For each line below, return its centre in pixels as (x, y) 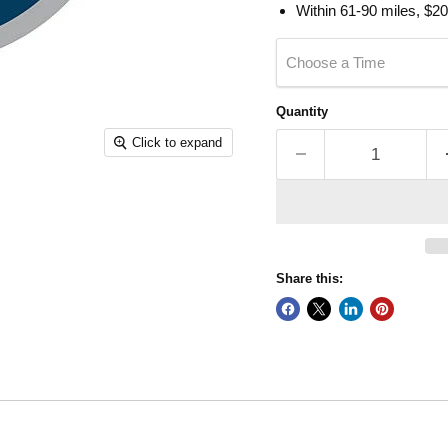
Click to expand (177, 143)
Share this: (309, 278)
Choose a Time (335, 62)
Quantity (301, 111)
